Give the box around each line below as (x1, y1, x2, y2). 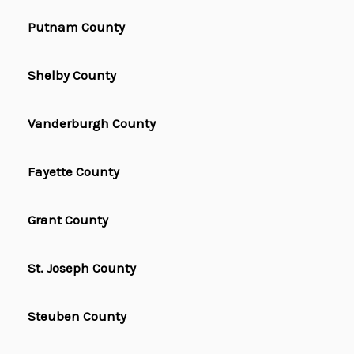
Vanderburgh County (28, 115, 156, 132)
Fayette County (28, 164, 119, 180)
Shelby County (28, 67, 116, 84)
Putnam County (28, 19, 125, 36)
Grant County (28, 212, 108, 228)
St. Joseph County (28, 260, 136, 277)
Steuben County (28, 308, 126, 325)
